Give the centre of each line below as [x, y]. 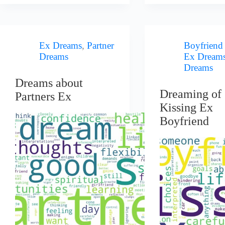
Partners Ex [43, 97]
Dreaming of [191, 94]
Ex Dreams [61, 45]
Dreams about [49, 83]
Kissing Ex [187, 108]
